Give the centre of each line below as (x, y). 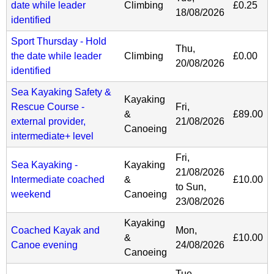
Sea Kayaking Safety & (61, 92)
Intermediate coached (58, 179)
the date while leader (56, 56)
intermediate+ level (52, 136)
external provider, (48, 121)
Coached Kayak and (55, 230)
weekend (31, 194)
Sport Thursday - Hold (59, 41)
